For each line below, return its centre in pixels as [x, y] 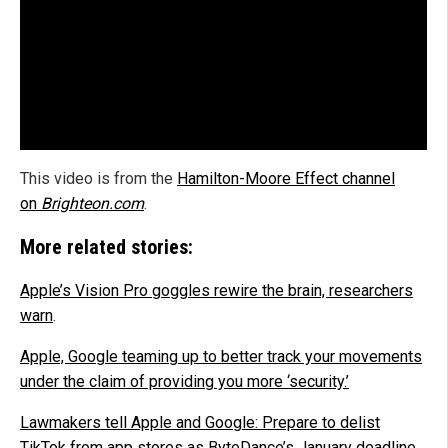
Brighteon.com [92, 204]
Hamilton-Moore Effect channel [286, 179]
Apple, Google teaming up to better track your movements [221, 357]
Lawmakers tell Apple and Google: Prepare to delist [200, 423]
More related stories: [106, 247]
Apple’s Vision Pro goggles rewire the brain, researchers [216, 291]
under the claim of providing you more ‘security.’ [184, 382]
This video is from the [98, 179]
